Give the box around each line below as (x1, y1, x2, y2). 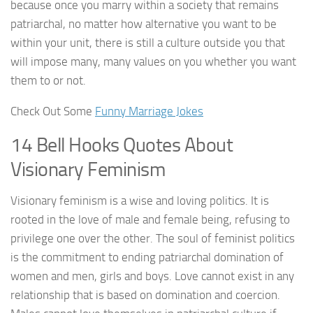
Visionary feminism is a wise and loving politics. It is (10, 194, 269, 208)
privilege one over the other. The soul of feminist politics (10, 231, 295, 246)
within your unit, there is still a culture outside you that (10, 36, 285, 50)
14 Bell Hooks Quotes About (10, 133, 233, 157)
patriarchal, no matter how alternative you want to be (10, 17, 277, 31)
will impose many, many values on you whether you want (10, 54, 296, 69)
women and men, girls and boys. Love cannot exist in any (10, 269, 294, 284)
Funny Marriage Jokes (95, 104, 203, 119)
